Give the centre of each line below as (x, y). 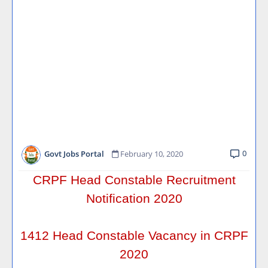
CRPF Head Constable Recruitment (134, 180)
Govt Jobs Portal (74, 154)
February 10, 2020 (152, 154)
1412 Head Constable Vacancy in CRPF (134, 236)
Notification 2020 (134, 199)
